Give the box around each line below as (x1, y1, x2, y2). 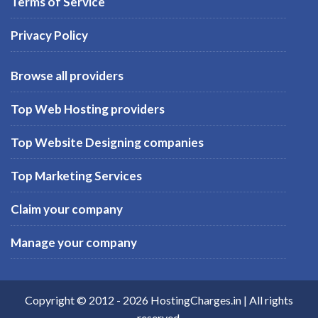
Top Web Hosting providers (11, 101, 165, 116)
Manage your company (11, 234, 137, 250)
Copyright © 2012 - (25, 292, 123, 307)
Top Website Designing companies (11, 134, 204, 150)
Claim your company (11, 201, 123, 216)
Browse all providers (11, 67, 124, 83)
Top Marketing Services (11, 168, 142, 183)
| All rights (241, 292, 293, 307)
